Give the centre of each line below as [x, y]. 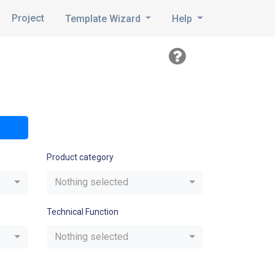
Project [28, 18]
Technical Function [83, 212]
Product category [80, 157]
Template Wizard [104, 18]
